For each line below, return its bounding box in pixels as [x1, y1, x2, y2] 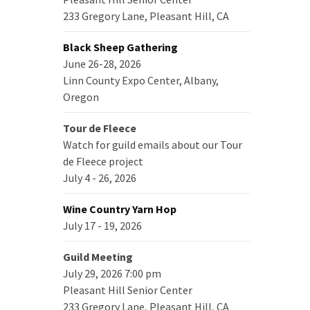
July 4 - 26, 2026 [63, 171, 136, 185]
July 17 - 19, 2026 [63, 219, 142, 232]
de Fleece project [63, 154, 143, 168]
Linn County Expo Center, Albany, [63, 73, 219, 87]
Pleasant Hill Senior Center [63, 283, 192, 297]
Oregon [63, 90, 99, 104]
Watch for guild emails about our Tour [63, 138, 242, 152]
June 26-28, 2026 [63, 57, 141, 71]
